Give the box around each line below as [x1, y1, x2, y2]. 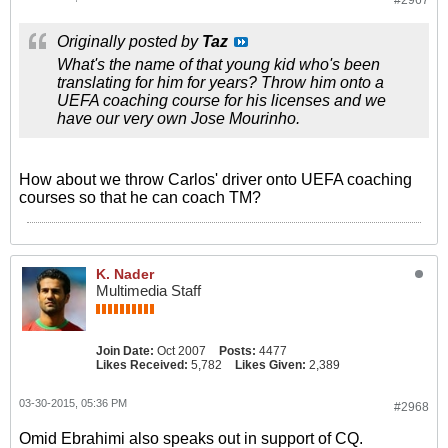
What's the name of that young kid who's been [57, 56, 380, 73]
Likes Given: [235, 358, 306, 372]
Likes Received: [96, 358, 188, 372]
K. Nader [96, 266, 154, 282]
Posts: [219, 344, 256, 358]
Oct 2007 [157, 344, 206, 358]
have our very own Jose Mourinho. [57, 110, 300, 127]
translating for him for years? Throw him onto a [57, 74, 384, 91]
